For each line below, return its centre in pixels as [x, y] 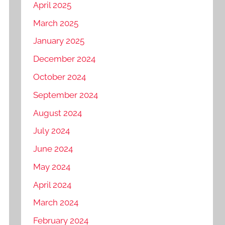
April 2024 [52, 185]
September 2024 [66, 95]
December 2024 [65, 59]
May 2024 [52, 166]
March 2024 [56, 203]
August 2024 [58, 113]
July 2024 [52, 131]
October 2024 [60, 77]
